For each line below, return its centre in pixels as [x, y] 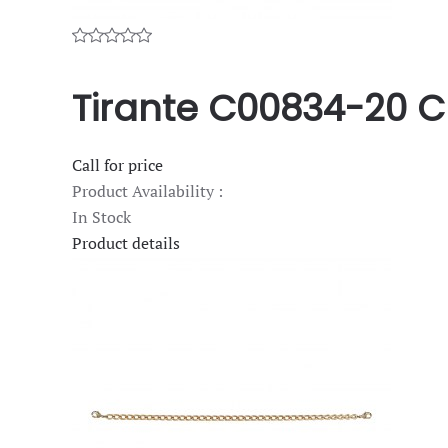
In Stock [101, 216]
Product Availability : [147, 190]
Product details [126, 242]
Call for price [117, 164]
